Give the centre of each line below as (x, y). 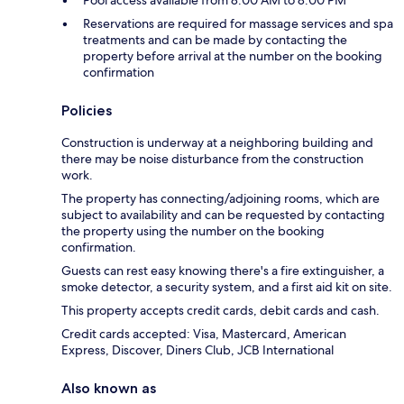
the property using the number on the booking (193, 231)
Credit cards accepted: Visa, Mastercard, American (204, 334)
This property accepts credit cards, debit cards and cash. (220, 311)
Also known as (109, 389)
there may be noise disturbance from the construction (212, 159)
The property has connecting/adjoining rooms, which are (220, 199)
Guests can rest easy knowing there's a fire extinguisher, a (223, 271)
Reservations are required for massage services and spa (238, 24)
